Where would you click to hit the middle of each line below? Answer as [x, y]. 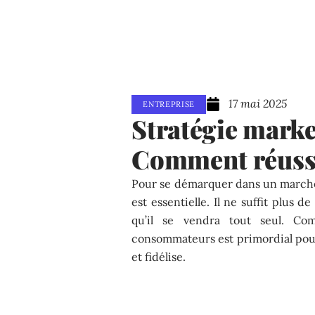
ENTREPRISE [169, 104]
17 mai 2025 [258, 104]
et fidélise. [159, 256]
